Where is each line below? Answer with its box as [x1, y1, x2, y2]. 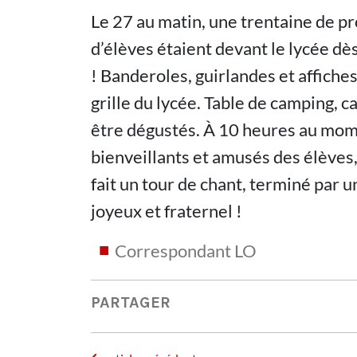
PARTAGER [91, 292, 171, 312]
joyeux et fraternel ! [91, 200, 242, 222]
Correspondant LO [115, 240, 257, 261]
